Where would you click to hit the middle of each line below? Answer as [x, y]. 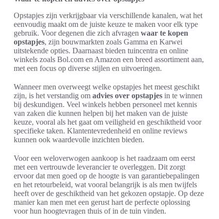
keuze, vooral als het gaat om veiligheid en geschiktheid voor [108, 122]
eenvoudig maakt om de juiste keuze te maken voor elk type [106, 24]
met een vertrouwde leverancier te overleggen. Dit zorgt [99, 167]
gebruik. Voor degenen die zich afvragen [77, 33]
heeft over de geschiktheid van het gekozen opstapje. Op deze [109, 193]
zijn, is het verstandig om [53, 96]
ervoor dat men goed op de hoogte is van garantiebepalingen [107, 176]
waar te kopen [164, 33]
